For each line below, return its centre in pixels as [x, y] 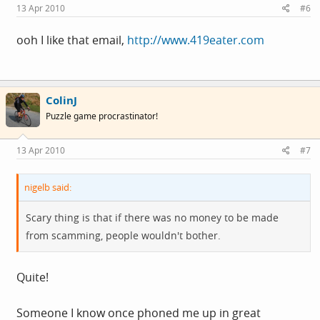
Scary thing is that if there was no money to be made [152, 217]
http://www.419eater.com [196, 40]
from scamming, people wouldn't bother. [123, 235]
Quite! [32, 277]
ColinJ [61, 100]
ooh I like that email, [72, 40]
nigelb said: [48, 187]
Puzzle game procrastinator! [102, 116]
